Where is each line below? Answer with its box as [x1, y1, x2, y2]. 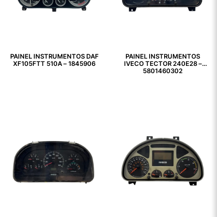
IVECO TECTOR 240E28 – [124, 60, 202, 68]
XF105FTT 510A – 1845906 [13, 60, 95, 68]
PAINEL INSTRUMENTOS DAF [10, 53, 99, 61]
